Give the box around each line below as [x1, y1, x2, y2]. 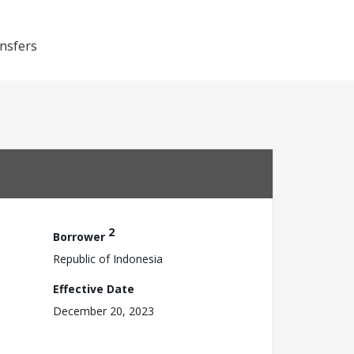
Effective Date [53, 281, 134, 296]
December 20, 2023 [53, 303, 154, 318]
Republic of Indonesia [53, 250, 163, 266]
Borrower [53, 228, 108, 244]
